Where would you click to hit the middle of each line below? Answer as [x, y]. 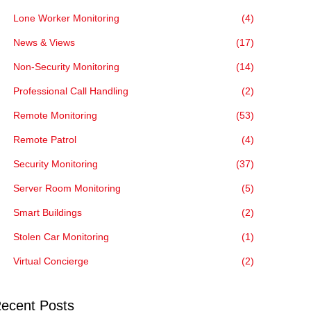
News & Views [44, 42]
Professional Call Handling [71, 91]
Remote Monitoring [56, 115]
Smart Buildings [48, 212]
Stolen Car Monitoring [61, 237]
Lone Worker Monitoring [67, 18]
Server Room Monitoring [67, 188]
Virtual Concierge [51, 261]
